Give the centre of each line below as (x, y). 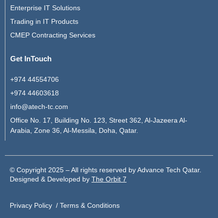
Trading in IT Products (44, 22)
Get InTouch (31, 59)
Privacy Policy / (35, 206)
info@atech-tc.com (39, 107)
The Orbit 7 (109, 179)
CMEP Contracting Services (53, 35)
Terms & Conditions (90, 206)
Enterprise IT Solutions (45, 8)
